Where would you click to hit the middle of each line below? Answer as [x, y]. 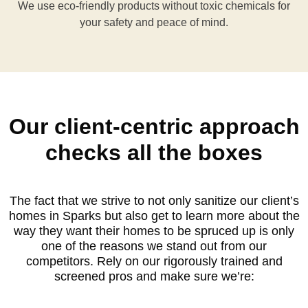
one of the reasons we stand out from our [154, 246]
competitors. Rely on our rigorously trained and [154, 261]
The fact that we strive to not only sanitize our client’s [154, 200]
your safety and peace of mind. [154, 22]
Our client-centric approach [154, 126]
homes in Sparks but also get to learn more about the [154, 216]
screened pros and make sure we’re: [154, 276]
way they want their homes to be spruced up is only [154, 231]
